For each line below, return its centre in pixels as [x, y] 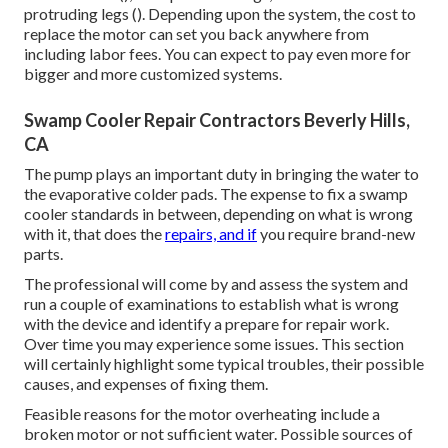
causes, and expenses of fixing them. [146, 384]
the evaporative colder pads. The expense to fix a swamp [216, 194]
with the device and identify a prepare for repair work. [206, 324]
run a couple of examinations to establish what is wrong [211, 304]
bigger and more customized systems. [153, 74]
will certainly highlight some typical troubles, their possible [224, 364]
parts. [43, 254]
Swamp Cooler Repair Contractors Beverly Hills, [217, 120]
